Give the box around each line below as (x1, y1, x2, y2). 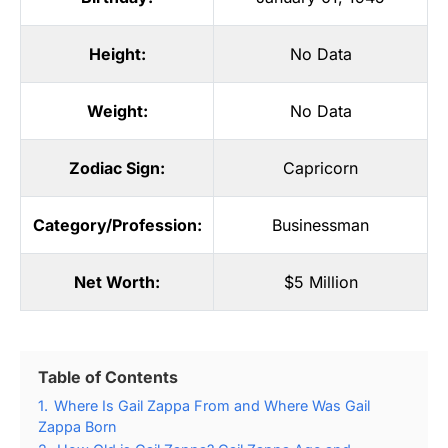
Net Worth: (74, 271, 160, 292)
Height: (88, 43, 146, 64)
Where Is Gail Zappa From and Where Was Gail (54, 396, 370, 414)
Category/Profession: (32, 214, 202, 235)
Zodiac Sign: (69, 157, 165, 178)
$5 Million (283, 271, 358, 292)
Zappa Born (38, 417, 117, 435)
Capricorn (283, 157, 358, 178)
